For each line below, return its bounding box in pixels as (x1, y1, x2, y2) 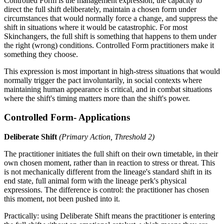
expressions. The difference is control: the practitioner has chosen (4, 185, 209, 194)
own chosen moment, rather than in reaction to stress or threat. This (4, 158, 215, 167)
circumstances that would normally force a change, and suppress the (4, 13, 217, 22)
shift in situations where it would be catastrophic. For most (4, 22, 187, 31)
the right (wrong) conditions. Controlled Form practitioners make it (4, 40, 214, 49)
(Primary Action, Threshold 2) (59, 132, 154, 141)
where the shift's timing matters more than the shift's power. (4, 93, 190, 102)
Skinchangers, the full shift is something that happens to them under (4, 31, 216, 40)
